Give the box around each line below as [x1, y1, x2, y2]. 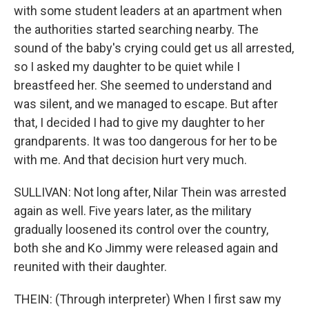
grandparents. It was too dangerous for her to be [14, 134, 277, 148]
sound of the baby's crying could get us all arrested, [14, 41, 294, 55]
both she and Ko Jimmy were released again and [14, 241, 278, 255]
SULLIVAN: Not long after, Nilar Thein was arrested [14, 185, 286, 199]
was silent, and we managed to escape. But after [14, 97, 278, 111]
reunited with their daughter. [14, 259, 167, 274]
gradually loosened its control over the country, [14, 222, 268, 237]
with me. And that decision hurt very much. [14, 152, 247, 167]
